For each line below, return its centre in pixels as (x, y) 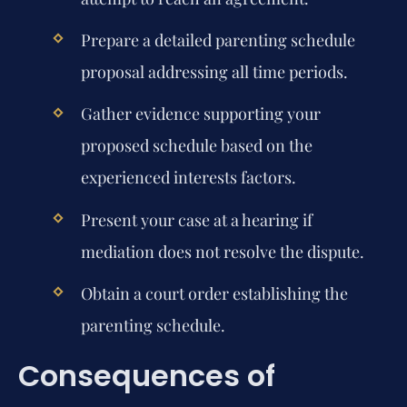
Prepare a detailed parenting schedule (218, 40)
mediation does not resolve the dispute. (222, 251)
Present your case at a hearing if (196, 219)
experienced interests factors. (188, 178)
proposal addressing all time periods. (214, 72)
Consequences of (147, 376)
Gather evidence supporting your (200, 114)
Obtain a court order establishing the (214, 293)
